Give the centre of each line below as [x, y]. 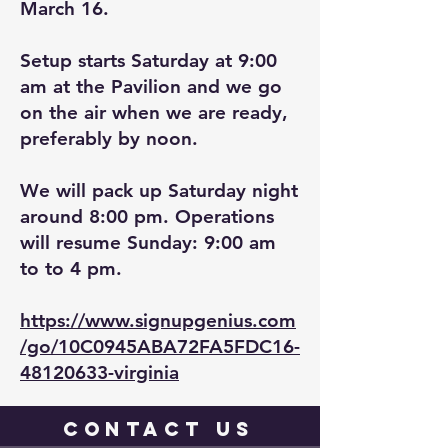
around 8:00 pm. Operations [147, 216]
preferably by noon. [109, 138]
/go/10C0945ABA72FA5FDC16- [160, 346]
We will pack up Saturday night [159, 190]
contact [139, 429]
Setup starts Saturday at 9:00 [148, 60]
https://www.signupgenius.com [158, 320]
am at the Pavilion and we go [151, 86]
